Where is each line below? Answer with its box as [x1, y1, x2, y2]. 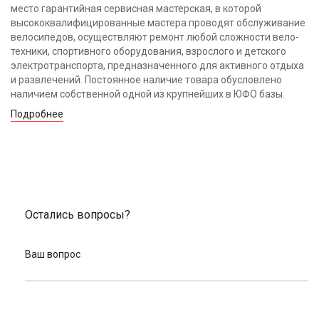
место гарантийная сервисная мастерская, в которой [11, 2, 261, 14]
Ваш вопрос [25, 249, 80, 260]
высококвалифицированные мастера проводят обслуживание [11, 16, 305, 28]
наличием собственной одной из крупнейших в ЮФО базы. [11, 88, 285, 100]
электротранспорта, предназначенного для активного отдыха [11, 59, 304, 71]
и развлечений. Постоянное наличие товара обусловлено [11, 73, 282, 85]
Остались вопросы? [25, 208, 130, 221]
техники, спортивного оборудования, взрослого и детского [11, 45, 286, 57]
